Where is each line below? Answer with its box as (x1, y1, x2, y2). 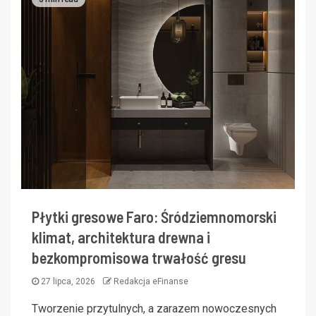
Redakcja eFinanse (114, 276, 188, 286)
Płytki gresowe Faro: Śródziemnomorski (32, 207, 276, 226)
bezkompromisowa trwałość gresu (32, 248, 246, 267)
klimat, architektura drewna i (32, 227, 210, 246)
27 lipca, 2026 (39, 276, 97, 286)
